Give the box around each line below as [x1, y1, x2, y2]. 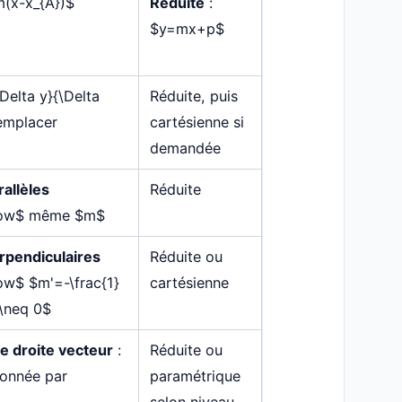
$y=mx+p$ [149, 20, 224, 39]
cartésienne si [149, 113, 244, 132]
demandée [149, 139, 221, 158]
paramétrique [149, 367, 240, 386]
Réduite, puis [149, 87, 238, 106]
